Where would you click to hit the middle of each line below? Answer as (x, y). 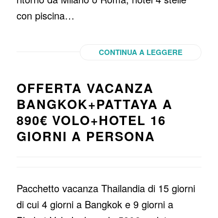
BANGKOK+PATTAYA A (94, 104)
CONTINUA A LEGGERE (141, 52)
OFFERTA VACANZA (85, 88)
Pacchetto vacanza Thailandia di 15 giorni (106, 188)
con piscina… (45, 15)
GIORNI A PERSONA (86, 136)
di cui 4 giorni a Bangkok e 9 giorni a (95, 204)
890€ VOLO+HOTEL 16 (91, 120)
